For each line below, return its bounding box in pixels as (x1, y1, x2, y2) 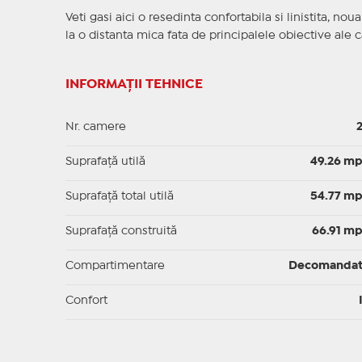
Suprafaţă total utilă (65, 192, 174, 202)
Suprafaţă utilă (65, 157, 145, 167)
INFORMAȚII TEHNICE (65, 78, 203, 91)
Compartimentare (65, 261, 165, 271)
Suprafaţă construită (65, 226, 177, 237)
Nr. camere (65, 122, 126, 133)
